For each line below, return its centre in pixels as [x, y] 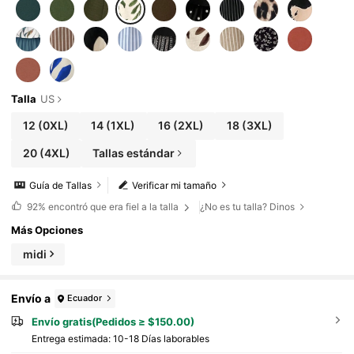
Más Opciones [47, 230]
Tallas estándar [134, 153]
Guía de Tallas [61, 185]
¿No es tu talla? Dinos [248, 207]
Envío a [31, 299]
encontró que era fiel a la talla [113, 207]
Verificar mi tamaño [175, 185]
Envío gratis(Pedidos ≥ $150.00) [113, 321]
